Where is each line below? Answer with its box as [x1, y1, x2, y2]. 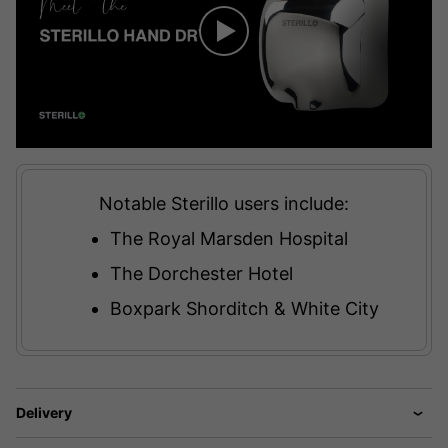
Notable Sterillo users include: [99, 192, 349, 214]
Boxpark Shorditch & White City [109, 297, 379, 319]
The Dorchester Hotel [109, 262, 293, 284]
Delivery [16, 403, 72, 421]
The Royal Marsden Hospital [109, 227, 348, 249]
